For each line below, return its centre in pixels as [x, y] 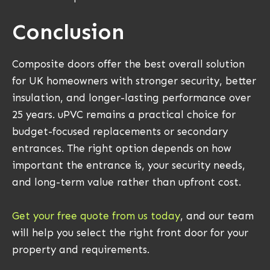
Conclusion [68, 32]
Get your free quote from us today [96, 216]
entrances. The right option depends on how [122, 149]
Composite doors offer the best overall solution [128, 64]
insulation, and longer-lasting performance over [131, 98]
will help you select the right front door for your [130, 233]
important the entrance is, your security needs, [129, 165]
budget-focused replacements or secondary [120, 132]
